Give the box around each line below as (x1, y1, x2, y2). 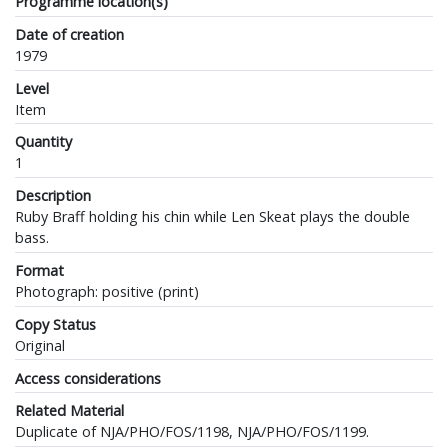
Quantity (15, 132, 72, 152)
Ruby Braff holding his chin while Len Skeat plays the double (15, 207, 410, 227)
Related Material (15, 401, 124, 421)
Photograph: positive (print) (15, 282, 199, 302)
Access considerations (15, 368, 161, 388)
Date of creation (15, 24, 124, 44)
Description (15, 186, 91, 206)
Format (15, 261, 64, 281)
